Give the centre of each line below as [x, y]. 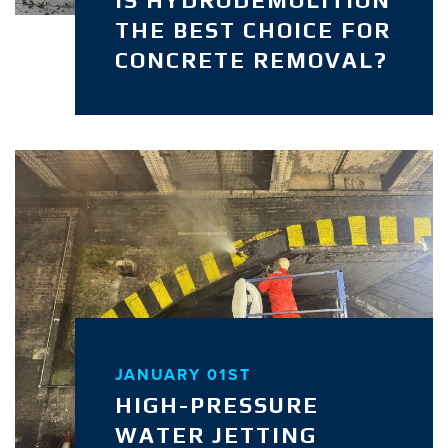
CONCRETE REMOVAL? [251, 59]
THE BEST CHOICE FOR [252, 29]
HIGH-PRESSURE [216, 404]
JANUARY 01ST [182, 374]
